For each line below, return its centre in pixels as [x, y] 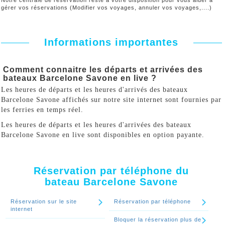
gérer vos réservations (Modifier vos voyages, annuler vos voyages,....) [106, 8]
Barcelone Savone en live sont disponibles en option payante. [103, 135]
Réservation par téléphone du [111, 171]
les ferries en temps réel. [42, 110]
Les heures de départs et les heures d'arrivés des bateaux [94, 90]
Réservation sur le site [43, 201]
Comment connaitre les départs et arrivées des [103, 70]
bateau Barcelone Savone [111, 182]
